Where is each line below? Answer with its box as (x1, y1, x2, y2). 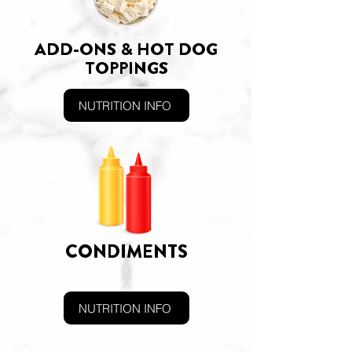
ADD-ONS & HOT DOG (35, 37, 218, 61)
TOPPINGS (84, 56, 168, 80)
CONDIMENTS (64, 239, 188, 265)
